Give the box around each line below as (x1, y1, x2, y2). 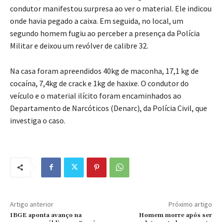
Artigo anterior (10, 199, 54, 209)
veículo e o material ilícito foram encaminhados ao (10, 90, 181, 101)
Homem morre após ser (138, 211, 212, 219)
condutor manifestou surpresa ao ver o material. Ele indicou (10, 3, 212, 13)
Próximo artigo (168, 199, 212, 209)
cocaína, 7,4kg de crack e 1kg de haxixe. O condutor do (10, 78, 189, 88)
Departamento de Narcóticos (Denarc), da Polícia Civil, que (10, 103, 207, 113)
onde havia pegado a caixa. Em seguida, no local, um (10, 15, 183, 26)
